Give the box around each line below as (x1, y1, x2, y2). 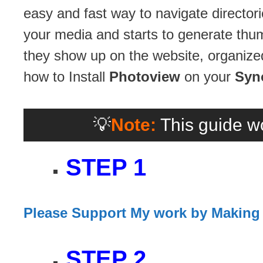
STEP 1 (66, 154, 146, 180)
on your (180, 68, 235, 85)
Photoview (109, 68, 180, 85)
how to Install (23, 68, 109, 85)
